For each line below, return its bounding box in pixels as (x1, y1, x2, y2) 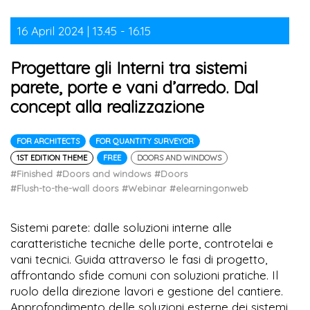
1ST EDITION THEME (17, 152, 87, 163)
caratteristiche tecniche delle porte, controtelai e (10, 235, 273, 250)
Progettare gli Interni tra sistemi (10, 57, 247, 78)
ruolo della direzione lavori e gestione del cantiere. (10, 283, 283, 298)
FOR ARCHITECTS (17, 136, 80, 146)
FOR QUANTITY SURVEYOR (95, 136, 194, 146)
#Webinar (122, 182, 166, 194)
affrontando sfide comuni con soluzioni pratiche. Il (10, 267, 278, 282)
